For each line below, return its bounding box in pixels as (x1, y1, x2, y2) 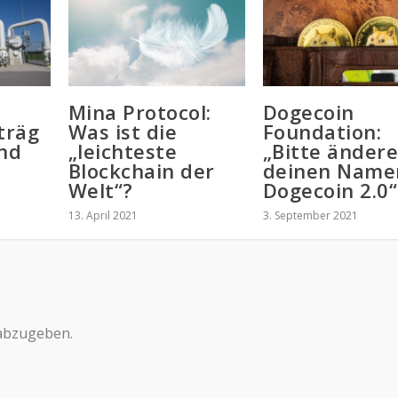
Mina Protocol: (68, 98, 211, 125)
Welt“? (68, 176, 133, 203)
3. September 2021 (262, 207, 358, 223)
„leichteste (68, 137, 178, 164)
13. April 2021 (68, 207, 138, 223)
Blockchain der (68, 156, 215, 184)
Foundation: (262, 117, 382, 145)
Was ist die (68, 117, 178, 145)
